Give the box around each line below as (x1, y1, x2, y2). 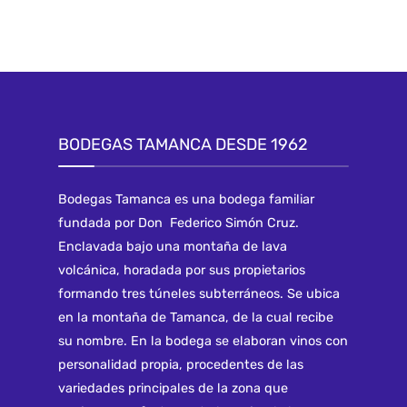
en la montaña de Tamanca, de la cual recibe (58, 310, 333, 326)
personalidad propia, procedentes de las (58, 357, 303, 373)
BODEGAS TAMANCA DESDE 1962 (58, 134, 308, 155)
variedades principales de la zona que (58, 381, 288, 397)
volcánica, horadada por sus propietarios (58, 263, 305, 279)
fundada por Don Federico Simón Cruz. (58, 215, 299, 232)
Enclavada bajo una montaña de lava (58, 239, 287, 255)
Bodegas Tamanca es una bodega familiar (58, 192, 314, 208)
